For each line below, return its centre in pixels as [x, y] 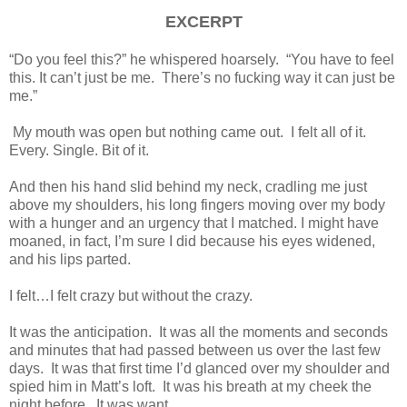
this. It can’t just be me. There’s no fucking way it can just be [202, 78]
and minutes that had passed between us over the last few [195, 351]
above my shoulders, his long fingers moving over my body [197, 205]
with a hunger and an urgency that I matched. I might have [194, 223]
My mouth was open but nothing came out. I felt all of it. [189, 133]
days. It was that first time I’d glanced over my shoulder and [199, 369]
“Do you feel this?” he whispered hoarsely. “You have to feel [202, 60]
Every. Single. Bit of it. [81, 151]
